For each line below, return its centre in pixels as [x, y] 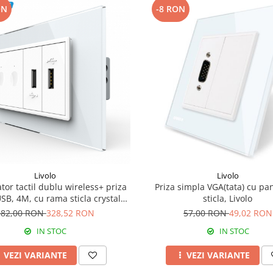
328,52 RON [70, 213]
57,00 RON [206, 213]
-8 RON [170, 9]
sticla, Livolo [228, 198]
